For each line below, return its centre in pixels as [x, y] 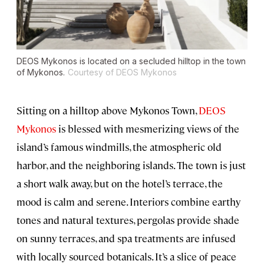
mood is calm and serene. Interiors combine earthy [128, 201]
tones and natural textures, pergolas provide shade [128, 220]
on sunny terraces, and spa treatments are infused [126, 238]
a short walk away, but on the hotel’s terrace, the [120, 183]
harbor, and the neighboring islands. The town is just [131, 165]
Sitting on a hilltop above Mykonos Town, [108, 110]
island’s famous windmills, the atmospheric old [119, 146]
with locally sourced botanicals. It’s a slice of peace [126, 256]
